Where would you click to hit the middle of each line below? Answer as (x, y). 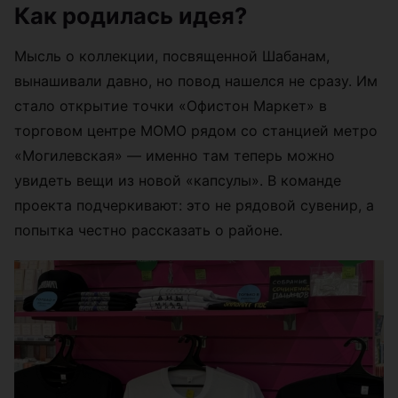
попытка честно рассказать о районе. (148, 231)
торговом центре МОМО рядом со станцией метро (196, 131)
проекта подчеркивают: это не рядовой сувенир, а (194, 206)
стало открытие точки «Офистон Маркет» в (171, 106)
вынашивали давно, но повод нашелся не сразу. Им (196, 81)
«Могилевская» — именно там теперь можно (175, 156)
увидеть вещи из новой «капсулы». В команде (178, 181)
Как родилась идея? (131, 16)
